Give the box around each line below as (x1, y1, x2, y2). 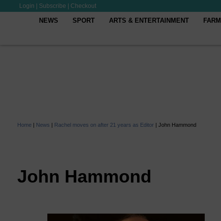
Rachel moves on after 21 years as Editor (54, 122, 154, 128)
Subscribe (39, 2, 66, 9)
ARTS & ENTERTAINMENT (109, 17, 189, 24)
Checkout (71, 2, 96, 9)
